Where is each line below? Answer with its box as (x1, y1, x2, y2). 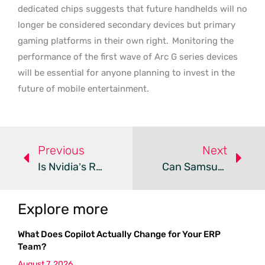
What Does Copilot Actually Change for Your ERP (18, 228, 221, 240)
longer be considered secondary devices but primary (18, 19, 235, 30)
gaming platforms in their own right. (18, 35, 169, 46)
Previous (38, 143, 85, 157)
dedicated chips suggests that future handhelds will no (18, 3, 247, 14)
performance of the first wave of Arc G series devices (18, 51, 238, 62)
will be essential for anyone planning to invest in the (18, 67, 235, 78)
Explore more (18, 200, 108, 218)
